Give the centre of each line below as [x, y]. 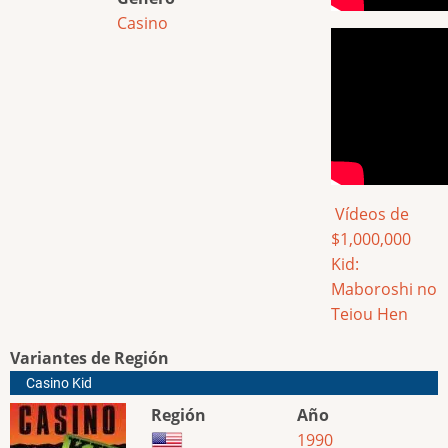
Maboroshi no [384, 288]
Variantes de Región [89, 358]
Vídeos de [370, 213]
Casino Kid [59, 384]
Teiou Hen [369, 313]
